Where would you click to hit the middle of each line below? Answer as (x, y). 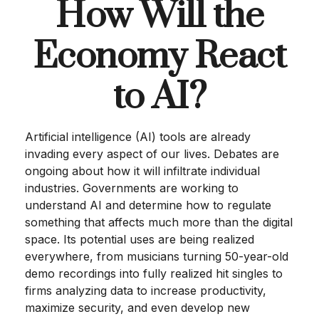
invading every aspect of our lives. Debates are (152, 154)
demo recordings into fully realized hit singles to (154, 273)
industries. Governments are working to (132, 188)
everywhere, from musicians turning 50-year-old (157, 256)
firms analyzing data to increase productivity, (146, 291)
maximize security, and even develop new (137, 308)
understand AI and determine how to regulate (148, 205)
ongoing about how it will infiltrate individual (142, 171)
